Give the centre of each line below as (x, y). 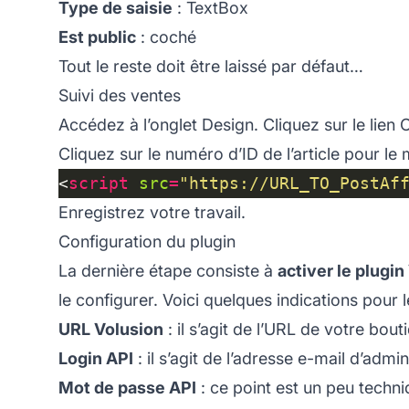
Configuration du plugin (147, 241)
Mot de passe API (127, 387)
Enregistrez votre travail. (152, 212)
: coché (166, 37)
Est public (97, 37)
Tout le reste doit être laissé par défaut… (211, 66)
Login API (96, 358)
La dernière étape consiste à (168, 270)
